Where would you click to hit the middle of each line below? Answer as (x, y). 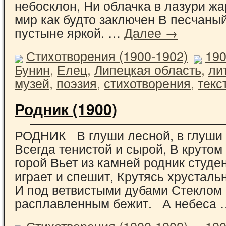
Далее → (151, 32)
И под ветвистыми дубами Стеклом (118, 189)
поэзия (77, 82)
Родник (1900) (66, 108)
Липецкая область (148, 69)
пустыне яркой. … (69, 32)
